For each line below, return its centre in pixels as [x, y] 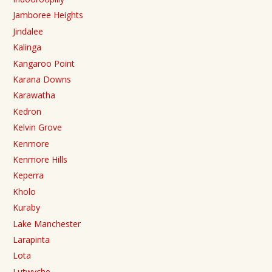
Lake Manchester [47, 223]
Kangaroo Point [44, 63]
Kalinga [27, 47]
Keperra [28, 175]
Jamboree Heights [48, 15]
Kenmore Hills [40, 159]
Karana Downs [42, 80]
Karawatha [34, 95]
